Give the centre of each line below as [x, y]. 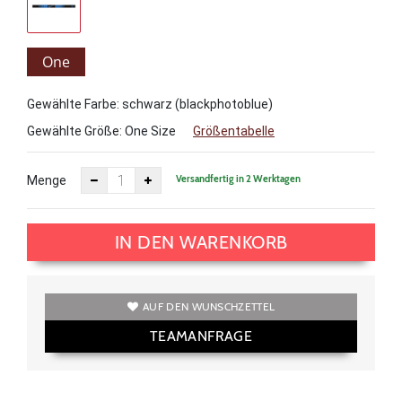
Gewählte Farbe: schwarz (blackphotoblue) [150, 104]
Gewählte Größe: [76, 131]
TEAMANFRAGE [201, 336]
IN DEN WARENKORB [201, 242]
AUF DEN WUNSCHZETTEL [209, 306]
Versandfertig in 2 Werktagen [238, 178]
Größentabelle [234, 131]
